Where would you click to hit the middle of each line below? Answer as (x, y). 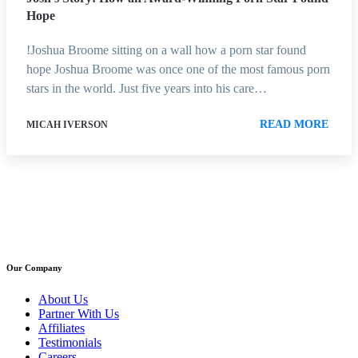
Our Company (34, 267)
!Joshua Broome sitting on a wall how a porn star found (166, 50)
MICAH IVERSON (67, 124)
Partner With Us (79, 313)
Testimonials (70, 342)
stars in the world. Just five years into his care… (147, 88)
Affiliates (62, 328)
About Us (63, 299)
